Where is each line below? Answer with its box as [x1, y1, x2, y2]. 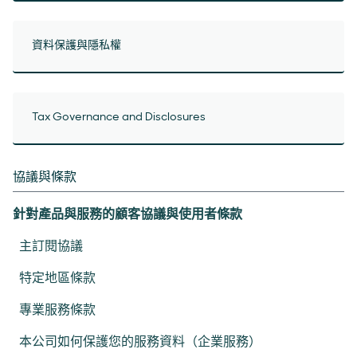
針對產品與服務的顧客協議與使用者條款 [13, 206, 242, 222]
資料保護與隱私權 [32, 40, 121, 52]
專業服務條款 [19, 302, 96, 318]
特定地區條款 [19, 270, 96, 286]
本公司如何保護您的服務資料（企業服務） [19, 334, 261, 350]
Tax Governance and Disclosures [32, 112, 206, 124]
